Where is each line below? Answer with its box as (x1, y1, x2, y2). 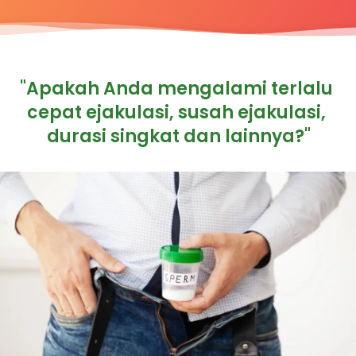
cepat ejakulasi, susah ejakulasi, (27, 99, 326, 125)
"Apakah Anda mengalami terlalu (20, 75, 333, 101)
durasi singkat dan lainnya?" (46, 123, 311, 149)
